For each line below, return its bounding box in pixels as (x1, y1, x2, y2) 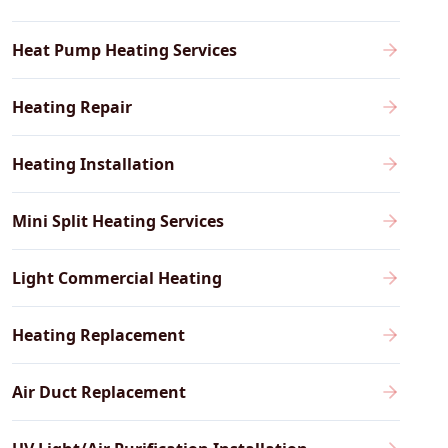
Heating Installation (11, 153, 175, 175)
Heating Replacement (11, 324, 185, 346)
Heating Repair (11, 96, 132, 118)
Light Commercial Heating (11, 267, 222, 289)
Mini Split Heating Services (11, 210, 224, 232)
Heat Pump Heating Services (11, 39, 237, 61)
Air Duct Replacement (11, 381, 186, 403)
